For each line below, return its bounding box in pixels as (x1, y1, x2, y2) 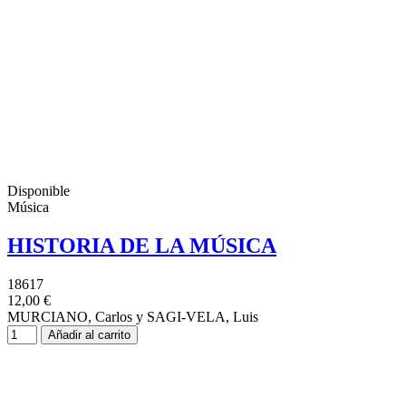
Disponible (7, 182, 70, 198)
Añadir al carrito (48, 327, 130, 342)
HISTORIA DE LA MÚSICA (7, 233, 276, 257)
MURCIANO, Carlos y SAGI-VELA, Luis (7, 308, 258, 324)
